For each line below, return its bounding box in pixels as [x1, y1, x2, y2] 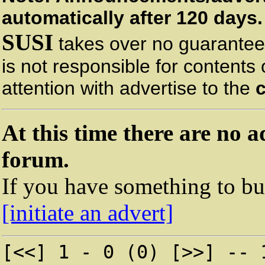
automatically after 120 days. [2, 7, 263, 28]
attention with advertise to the [2, 77, 256, 99]
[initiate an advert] [2, 199, 173, 225]
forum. [2, 146, 69, 172]
